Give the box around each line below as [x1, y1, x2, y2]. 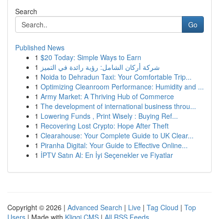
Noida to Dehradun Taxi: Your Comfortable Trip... [41, 72, 192, 82]
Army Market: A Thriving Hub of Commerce [41, 91, 174, 101]
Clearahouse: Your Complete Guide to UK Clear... [41, 131, 194, 140]
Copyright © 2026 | [7, 202, 67, 212]
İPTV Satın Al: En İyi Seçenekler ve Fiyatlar [41, 150, 173, 160]
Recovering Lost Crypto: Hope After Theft [41, 121, 169, 131]
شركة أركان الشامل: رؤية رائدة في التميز [41, 62, 160, 72]
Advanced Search [67, 202, 122, 212]
